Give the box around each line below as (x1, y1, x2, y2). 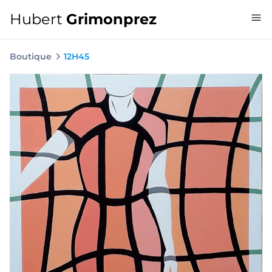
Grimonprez (66, 10, 157, 28)
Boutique (10, 51, 52, 62)
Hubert (10, 10, 66, 28)
